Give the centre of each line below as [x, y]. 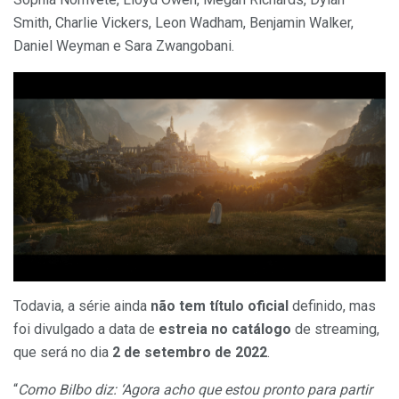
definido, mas [332, 305]
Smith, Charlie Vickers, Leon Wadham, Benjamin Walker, [183, 22]
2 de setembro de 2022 [188, 352]
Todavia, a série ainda [82, 305]
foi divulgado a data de [86, 329]
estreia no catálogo [225, 329]
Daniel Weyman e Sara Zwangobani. [124, 45]
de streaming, [335, 329]
